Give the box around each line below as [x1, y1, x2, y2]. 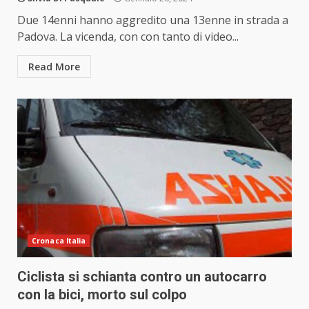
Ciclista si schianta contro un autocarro [17, 268, 267, 286]
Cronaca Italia [32, 236, 86, 246]
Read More [28, 60, 80, 74]
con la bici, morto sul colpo [17, 286, 187, 303]
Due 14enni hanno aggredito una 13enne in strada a [17, 12, 288, 28]
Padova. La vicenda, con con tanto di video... [17, 29, 239, 45]
